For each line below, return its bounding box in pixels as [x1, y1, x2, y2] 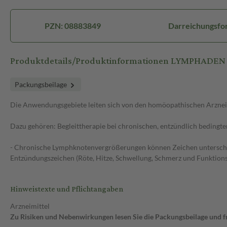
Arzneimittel [10, 202, 50, 211]
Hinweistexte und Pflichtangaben [10, 182, 123, 197]
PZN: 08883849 [44, 21, 101, 31]
